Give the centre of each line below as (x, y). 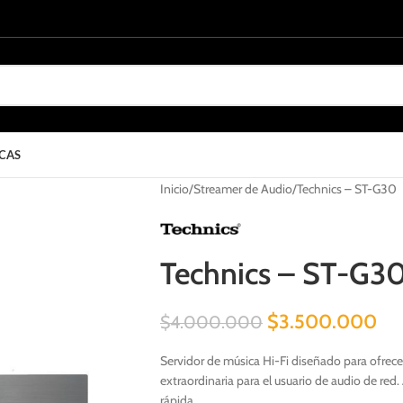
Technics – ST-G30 (346, 189)
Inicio (174, 189)
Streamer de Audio (242, 189)
